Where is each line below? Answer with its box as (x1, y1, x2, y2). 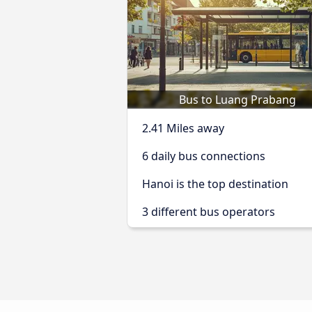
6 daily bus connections (142, 148, 265, 164)
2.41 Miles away (142, 120, 224, 136)
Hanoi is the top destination (142, 176, 288, 192)
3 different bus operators (142, 204, 275, 219)
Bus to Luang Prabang (179, 92, 296, 107)
